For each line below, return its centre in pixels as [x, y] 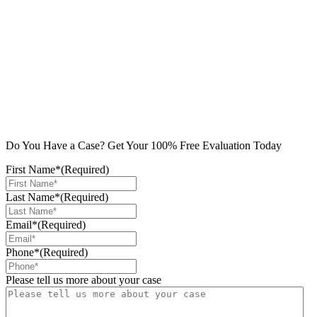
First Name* [33, 169]
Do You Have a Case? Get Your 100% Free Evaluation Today [144, 145]
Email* [22, 224]
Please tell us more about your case [83, 279]
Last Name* [33, 197]
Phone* [23, 252]
